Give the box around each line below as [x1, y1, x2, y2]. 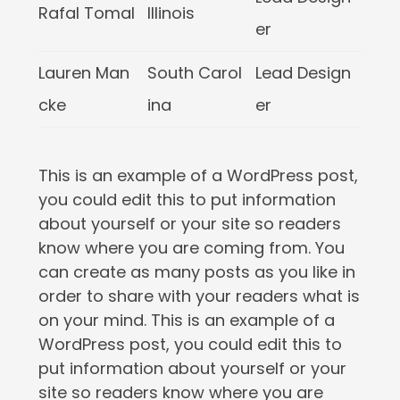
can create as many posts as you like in [37, 261, 355, 283]
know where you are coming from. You [37, 237, 345, 259]
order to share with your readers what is [37, 285, 360, 307]
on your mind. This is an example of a [37, 309, 335, 331]
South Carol [146, 62, 242, 84]
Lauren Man [37, 62, 129, 84]
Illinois [146, 2, 195, 24]
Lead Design [254, 62, 351, 84]
